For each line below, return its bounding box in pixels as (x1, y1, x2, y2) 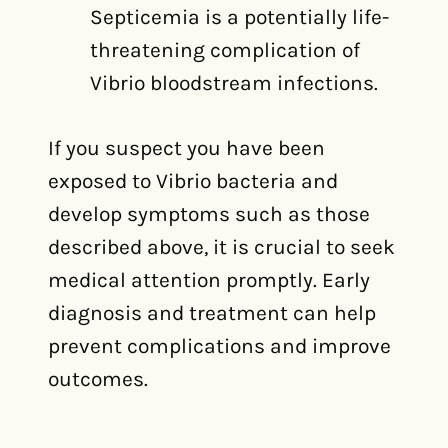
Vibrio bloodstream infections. (90, 71, 378, 95)
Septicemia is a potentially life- (90, 5, 389, 29)
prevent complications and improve (48, 334, 391, 358)
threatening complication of (90, 38, 360, 62)
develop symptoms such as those (48, 202, 370, 226)
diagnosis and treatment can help (48, 301, 376, 325)
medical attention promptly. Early (48, 268, 370, 292)
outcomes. (48, 367, 148, 391)
